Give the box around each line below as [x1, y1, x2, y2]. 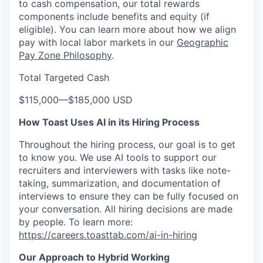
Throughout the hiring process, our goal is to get [19, 139, 235, 150]
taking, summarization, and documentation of [19, 177, 221, 189]
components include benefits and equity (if [19, 11, 210, 22]
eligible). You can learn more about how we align [19, 23, 236, 35]
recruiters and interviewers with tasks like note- [19, 164, 231, 176]
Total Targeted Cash [19, 72, 109, 83]
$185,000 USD [68, 94, 133, 106]
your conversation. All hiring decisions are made [19, 203, 232, 215]
